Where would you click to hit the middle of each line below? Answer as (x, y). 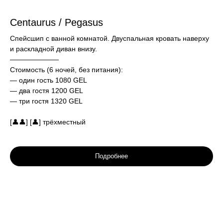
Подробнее (111, 156)
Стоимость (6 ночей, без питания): (66, 70)
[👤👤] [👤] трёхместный (48, 122)
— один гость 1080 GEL (49, 80)
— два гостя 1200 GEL (47, 91)
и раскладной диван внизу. (54, 49)
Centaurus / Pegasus (56, 23)
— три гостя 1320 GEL (46, 101)
